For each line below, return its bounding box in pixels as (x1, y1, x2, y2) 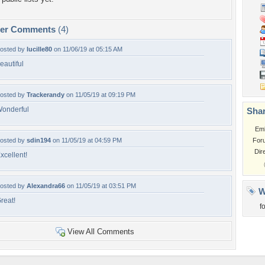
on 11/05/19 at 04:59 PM (51, 137, 122, 144)
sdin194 (27, 137, 51, 144)
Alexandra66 (27, 182, 65, 189)
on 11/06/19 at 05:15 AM (52, 46, 122, 53)
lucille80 (27, 46, 52, 53)
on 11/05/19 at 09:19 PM (64, 91, 135, 98)
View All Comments (67, 227, 134, 236)
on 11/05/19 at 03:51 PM (65, 182, 136, 189)
